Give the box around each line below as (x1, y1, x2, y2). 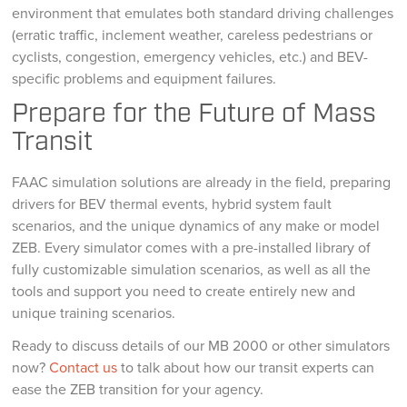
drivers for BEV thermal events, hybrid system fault (12, 194, 333, 215)
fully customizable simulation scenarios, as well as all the (12, 259, 372, 281)
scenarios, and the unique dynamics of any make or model (12, 215, 381, 237)
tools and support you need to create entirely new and (12, 281, 356, 303)
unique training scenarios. (12, 303, 176, 324)
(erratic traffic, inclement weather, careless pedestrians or (12, 25, 373, 46)
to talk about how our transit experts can (117, 357, 375, 379)
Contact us (49, 357, 118, 379)
